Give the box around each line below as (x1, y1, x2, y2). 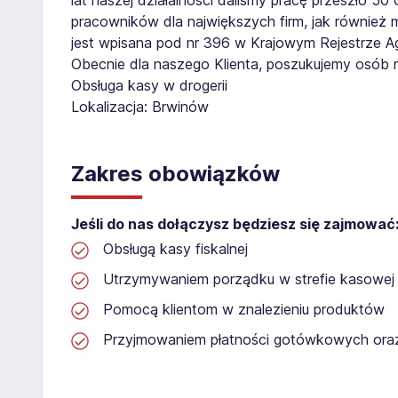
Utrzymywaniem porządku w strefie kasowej (103, 269, 394, 288)
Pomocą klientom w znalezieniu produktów (103, 299, 385, 318)
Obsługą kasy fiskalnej (103, 239, 248, 258)
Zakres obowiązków (71, 160, 280, 187)
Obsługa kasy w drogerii (71, 76, 227, 94)
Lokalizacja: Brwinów (71, 97, 209, 115)
